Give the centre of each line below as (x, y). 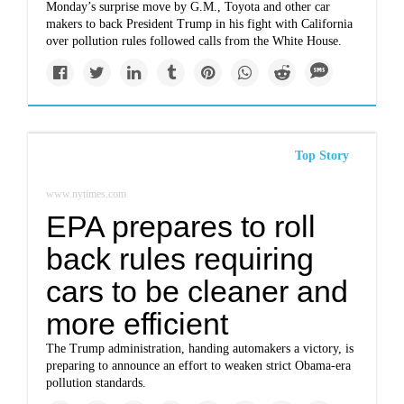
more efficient (138, 324)
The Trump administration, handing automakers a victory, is (200, 349)
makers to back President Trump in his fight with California (200, 24)
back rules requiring (180, 259)
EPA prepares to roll (181, 226)
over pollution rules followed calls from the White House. (194, 41)
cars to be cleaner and (197, 291)
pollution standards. (96, 383)
